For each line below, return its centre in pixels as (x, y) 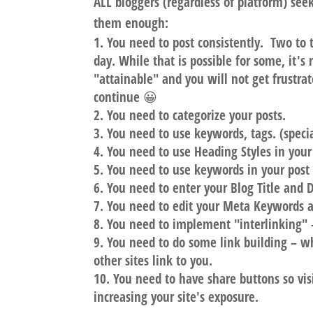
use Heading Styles (222, 152)
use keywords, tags (223, 134)
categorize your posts (228, 116)
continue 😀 (126, 97)
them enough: (131, 23)
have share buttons (230, 279)
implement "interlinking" (240, 225)
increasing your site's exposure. (176, 297)
